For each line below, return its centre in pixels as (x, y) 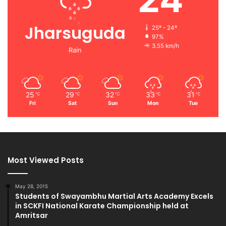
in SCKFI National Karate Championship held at (102, 206)
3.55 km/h (165, 46)
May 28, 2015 (32, 186)
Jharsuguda (75, 33)
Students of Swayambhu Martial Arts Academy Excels (114, 196)
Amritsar (32, 215)
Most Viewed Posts (46, 160)
